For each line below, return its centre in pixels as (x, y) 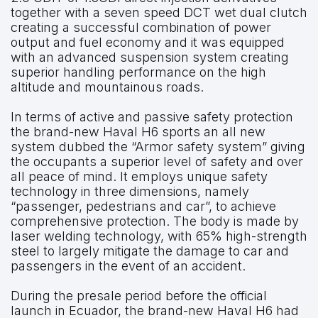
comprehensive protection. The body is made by (155, 221)
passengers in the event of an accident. (128, 265)
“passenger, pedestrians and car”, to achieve (143, 206)
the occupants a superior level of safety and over (157, 161)
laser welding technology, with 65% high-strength (159, 236)
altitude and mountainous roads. (107, 87)
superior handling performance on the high (138, 72)
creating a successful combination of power (141, 27)
